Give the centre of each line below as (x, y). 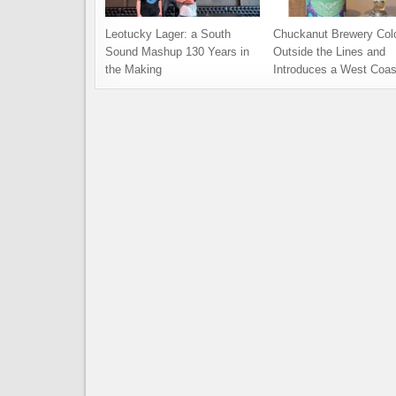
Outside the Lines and (329, 52)
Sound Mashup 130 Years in (177, 52)
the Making (133, 70)
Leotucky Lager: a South (168, 34)
